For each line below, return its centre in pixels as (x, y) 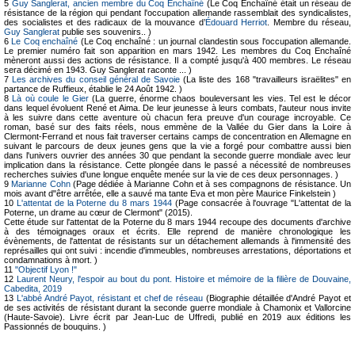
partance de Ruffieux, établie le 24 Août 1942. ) (93, 89)
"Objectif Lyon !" (46, 270)
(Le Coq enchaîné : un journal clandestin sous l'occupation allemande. (215, 42)
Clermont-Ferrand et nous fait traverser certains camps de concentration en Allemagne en (177, 137)
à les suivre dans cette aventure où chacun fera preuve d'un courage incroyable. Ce (177, 118)
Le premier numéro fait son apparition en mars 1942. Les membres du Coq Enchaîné (177, 51)
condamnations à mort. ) (51, 260)
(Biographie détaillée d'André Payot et (277, 298)
